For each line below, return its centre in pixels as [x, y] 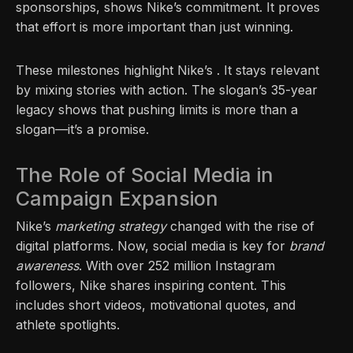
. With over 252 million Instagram [177, 265]
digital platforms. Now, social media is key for [152, 245]
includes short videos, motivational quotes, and [156, 305]
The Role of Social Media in [145, 175]
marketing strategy [111, 226]
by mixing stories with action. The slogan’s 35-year [167, 89]
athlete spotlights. [68, 324]
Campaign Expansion [117, 198]
